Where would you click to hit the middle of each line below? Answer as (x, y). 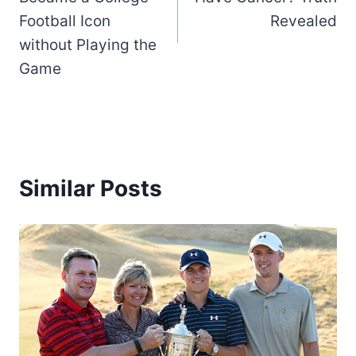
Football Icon (65, 21)
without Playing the (88, 44)
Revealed (304, 21)
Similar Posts (91, 188)
